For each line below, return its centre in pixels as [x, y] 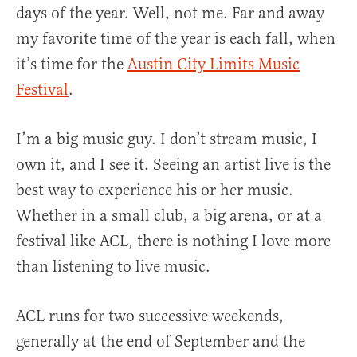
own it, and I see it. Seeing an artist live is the [173, 165]
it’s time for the [72, 65]
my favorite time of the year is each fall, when [176, 39]
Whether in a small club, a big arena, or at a [169, 216]
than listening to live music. [113, 267]
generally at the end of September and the [161, 342]
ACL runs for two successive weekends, [150, 316]
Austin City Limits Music [214, 65]
